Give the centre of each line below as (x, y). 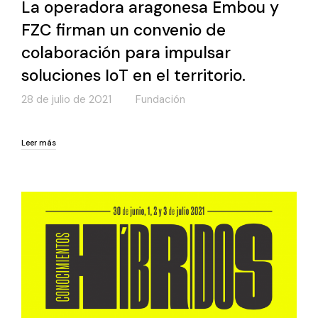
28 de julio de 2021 (66, 100)
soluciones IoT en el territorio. (133, 75)
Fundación (160, 100)
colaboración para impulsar (126, 52)
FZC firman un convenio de (124, 29)
